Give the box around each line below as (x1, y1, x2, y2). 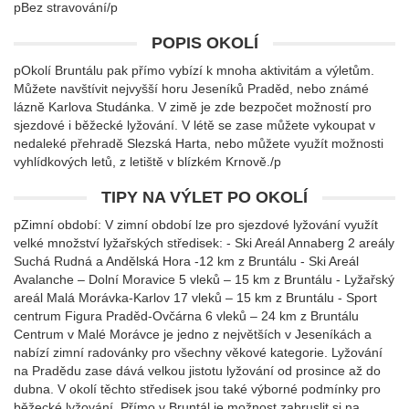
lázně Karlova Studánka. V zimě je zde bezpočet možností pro (14, 100, 372, 114)
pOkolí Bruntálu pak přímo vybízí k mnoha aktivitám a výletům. (14, 63, 374, 78)
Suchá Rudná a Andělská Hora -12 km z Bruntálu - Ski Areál (14, 254, 359, 268)
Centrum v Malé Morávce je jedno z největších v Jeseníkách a (14, 327, 372, 341)
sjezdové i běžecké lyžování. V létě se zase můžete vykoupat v (14, 118, 375, 132)
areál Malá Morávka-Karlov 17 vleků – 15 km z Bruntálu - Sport (14, 290, 377, 305)
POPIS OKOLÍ (151, 34, 258, 52)
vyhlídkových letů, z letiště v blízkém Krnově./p (14, 154, 281, 169)
